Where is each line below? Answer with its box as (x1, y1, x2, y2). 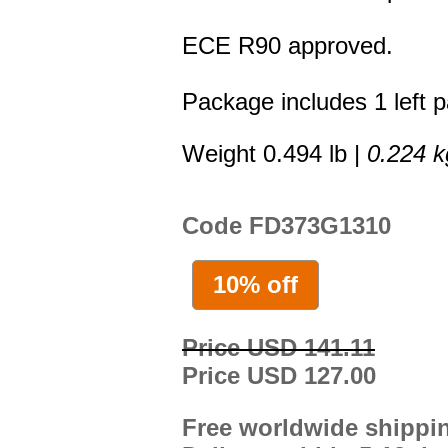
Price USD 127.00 (182, 361, 376, 389)
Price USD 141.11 (182, 333, 375, 361)
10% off (213, 270, 298, 298)
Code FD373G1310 (182, 212, 391, 240)
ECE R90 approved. (182, 32, 393, 60)
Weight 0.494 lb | (182, 140, 367, 168)
